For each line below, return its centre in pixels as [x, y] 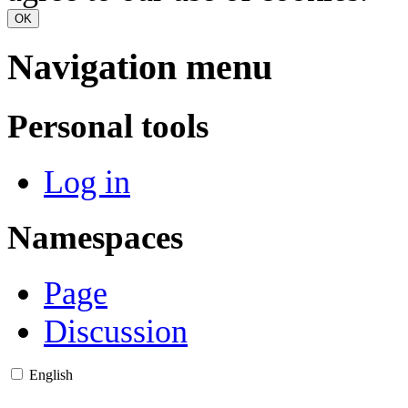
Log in [87, 182]
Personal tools [108, 126]
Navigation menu [140, 67]
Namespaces [95, 238]
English [51, 375]
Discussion [116, 332]
